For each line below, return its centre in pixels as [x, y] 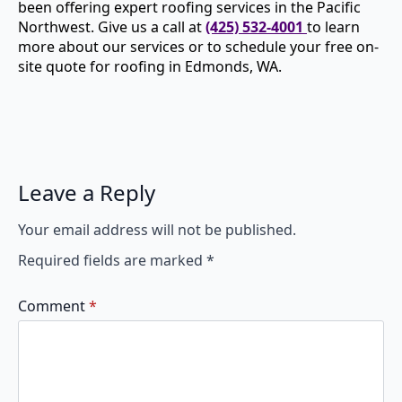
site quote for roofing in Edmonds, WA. [150, 66]
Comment [52, 306]
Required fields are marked [112, 260]
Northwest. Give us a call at [112, 27]
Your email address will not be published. [157, 230]
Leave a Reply [87, 192]
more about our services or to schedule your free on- [198, 47]
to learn [333, 27]
